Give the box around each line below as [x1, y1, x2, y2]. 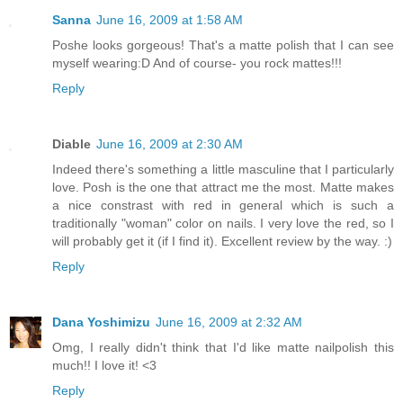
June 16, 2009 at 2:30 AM [96, 136, 243, 151]
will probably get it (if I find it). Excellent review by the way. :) [52, 233, 392, 248]
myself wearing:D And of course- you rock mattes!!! [52, 55, 342, 70]
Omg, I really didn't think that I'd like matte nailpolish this [52, 339, 394, 354]
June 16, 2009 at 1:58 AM [96, 12, 243, 27]
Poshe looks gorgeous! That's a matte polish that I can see [52, 37, 394, 52]
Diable [52, 136, 91, 151]
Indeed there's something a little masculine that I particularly [52, 161, 394, 176]
